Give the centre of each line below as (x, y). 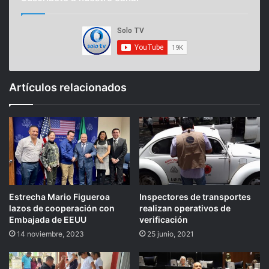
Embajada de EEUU (48, 220)
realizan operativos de (185, 208)
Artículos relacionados (68, 87)
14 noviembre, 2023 (50, 234)
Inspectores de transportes (195, 197)
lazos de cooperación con (62, 208)
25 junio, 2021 (171, 234)
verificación (164, 220)
